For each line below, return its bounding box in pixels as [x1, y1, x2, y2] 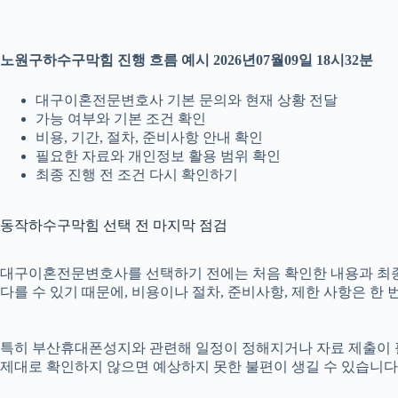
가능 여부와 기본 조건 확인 [36, 111, 206, 127]
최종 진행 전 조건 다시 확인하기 [36, 167, 238, 183]
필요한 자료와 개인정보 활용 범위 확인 [36, 148, 281, 164]
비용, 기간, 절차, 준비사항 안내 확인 [36, 130, 263, 146]
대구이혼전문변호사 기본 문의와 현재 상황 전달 [36, 92, 338, 108]
